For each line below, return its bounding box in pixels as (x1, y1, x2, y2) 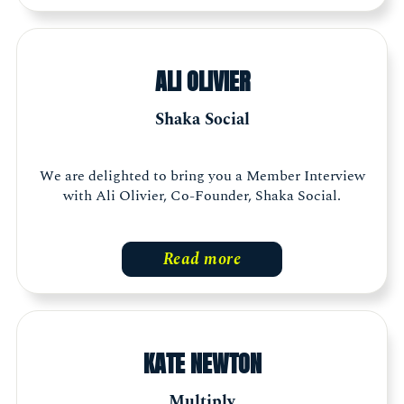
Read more (162, 246, 242, 271)
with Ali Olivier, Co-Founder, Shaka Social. (63, 184, 341, 207)
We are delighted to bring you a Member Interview (39, 164, 365, 187)
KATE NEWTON (142, 344, 262, 381)
